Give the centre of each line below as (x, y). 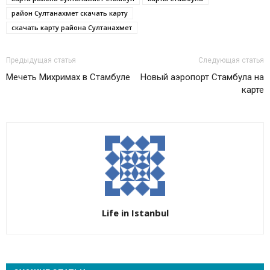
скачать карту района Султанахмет (72, 27)
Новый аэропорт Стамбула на (202, 77)
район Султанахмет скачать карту (70, 13)
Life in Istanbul (135, 212)
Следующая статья (231, 60)
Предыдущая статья (41, 60)
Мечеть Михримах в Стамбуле (68, 77)
